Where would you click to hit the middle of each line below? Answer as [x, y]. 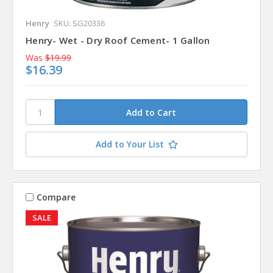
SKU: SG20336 [79, 23]
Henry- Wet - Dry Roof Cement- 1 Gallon [118, 40]
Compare [56, 197]
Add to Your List [129, 144]
